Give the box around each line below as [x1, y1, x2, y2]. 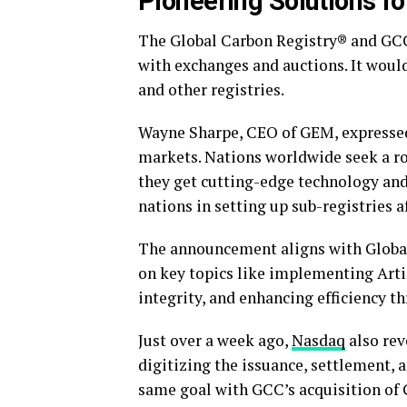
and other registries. [138, 79, 284, 100]
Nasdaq [292, 330, 345, 351]
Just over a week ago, [138, 330, 292, 351]
